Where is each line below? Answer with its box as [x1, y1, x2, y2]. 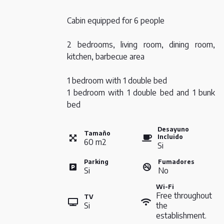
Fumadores [158, 158, 194, 166]
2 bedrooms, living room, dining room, [67, 39, 215, 50]
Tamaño [84, 129, 110, 137]
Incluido [157, 133, 183, 141]
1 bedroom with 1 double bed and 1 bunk [67, 87, 215, 98]
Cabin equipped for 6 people [67, 15, 164, 26]
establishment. [156, 210, 206, 221]
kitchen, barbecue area [67, 51, 144, 62]
